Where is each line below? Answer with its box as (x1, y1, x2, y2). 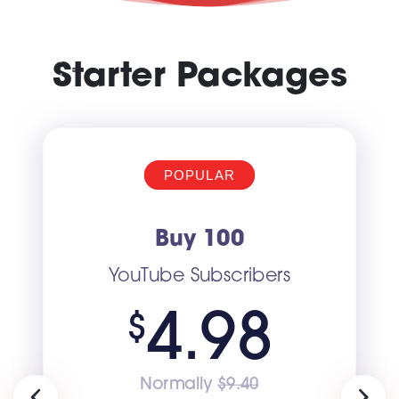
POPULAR (164, 167, 235, 183)
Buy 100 (154, 228, 245, 251)
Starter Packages (52, 60, 347, 95)
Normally (140, 376, 217, 394)
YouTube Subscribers (109, 267, 290, 287)
